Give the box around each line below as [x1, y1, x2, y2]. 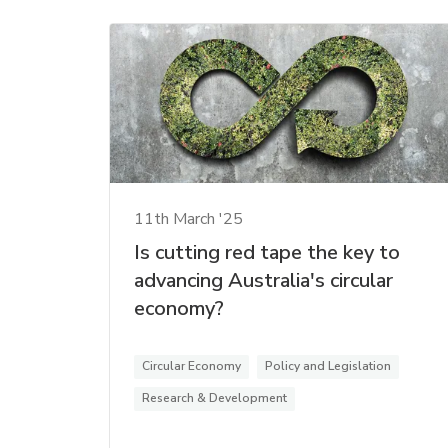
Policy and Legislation [265, 357, 391, 374]
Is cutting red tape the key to [134, 238, 400, 266]
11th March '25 [134, 207, 243, 230]
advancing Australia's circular [134, 266, 393, 294]
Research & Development [142, 389, 287, 406]
